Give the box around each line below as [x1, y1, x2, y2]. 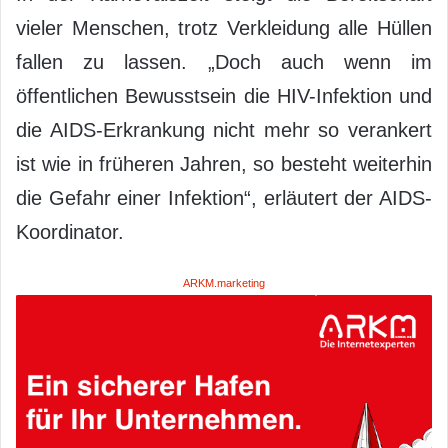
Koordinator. [16, 220, 124, 243]
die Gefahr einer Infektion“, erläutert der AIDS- [16, 186, 432, 209]
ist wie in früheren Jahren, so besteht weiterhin [16, 152, 432, 175]
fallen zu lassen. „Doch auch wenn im [16, 50, 432, 73]
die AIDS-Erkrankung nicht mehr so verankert [16, 118, 432, 141]
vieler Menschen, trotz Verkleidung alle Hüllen [16, 16, 432, 39]
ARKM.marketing [183, 276, 265, 289]
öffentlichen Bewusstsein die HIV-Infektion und [16, 84, 432, 107]
